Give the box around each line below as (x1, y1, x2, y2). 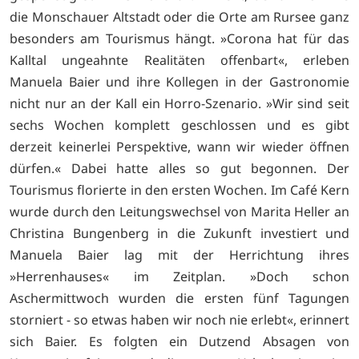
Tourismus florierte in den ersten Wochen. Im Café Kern (10, 181, 349, 200)
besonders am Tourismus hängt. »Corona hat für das (10, 30, 349, 48)
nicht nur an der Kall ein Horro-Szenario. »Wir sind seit (10, 95, 349, 113)
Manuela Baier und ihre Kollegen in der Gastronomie (10, 73, 349, 91)
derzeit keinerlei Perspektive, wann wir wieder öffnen (10, 138, 349, 156)
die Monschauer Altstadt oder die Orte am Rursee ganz (10, 8, 349, 26)
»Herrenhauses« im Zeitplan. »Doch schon (10, 268, 349, 286)
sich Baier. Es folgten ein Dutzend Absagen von (10, 333, 349, 351)
